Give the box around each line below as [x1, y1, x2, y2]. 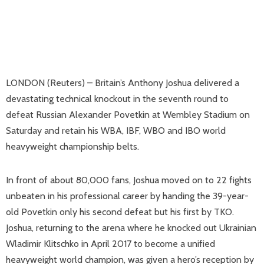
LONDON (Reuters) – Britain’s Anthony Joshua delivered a [6, 77, 239, 88]
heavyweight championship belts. [6, 141, 139, 152]
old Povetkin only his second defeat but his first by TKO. [6, 206, 234, 217]
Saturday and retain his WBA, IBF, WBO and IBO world [6, 125, 226, 136]
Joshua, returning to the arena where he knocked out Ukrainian [6, 222, 256, 233]
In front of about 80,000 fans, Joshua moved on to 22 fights [6, 174, 252, 186]
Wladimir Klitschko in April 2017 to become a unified [6, 238, 215, 249]
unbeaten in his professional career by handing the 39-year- [6, 190, 249, 202]
